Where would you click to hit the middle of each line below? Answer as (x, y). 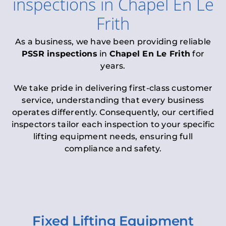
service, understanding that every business (113, 100)
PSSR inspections (59, 53)
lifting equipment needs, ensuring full (113, 136)
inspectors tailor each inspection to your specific (113, 124)
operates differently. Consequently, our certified (113, 112)
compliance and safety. (113, 148)
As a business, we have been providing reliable (113, 41)
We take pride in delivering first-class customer (113, 88)
